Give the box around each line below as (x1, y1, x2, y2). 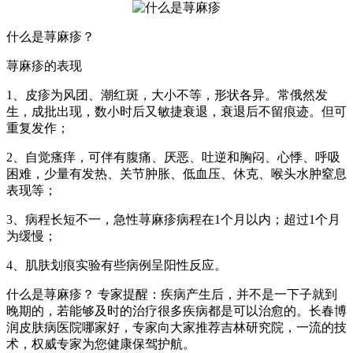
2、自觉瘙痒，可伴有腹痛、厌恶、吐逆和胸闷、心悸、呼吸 (6, 150, 340, 165)
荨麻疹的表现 (6, 59, 82, 73)
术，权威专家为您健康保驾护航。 (6, 337, 195, 351)
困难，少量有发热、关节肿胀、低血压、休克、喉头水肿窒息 (6, 167, 347, 181)
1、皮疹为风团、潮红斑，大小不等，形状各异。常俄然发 (6, 88, 328, 102)
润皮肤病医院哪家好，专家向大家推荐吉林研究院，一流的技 (6, 321, 347, 335)
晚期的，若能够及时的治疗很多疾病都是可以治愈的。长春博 (6, 304, 347, 318)
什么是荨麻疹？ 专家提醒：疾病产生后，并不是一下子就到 (6, 288, 337, 302)
